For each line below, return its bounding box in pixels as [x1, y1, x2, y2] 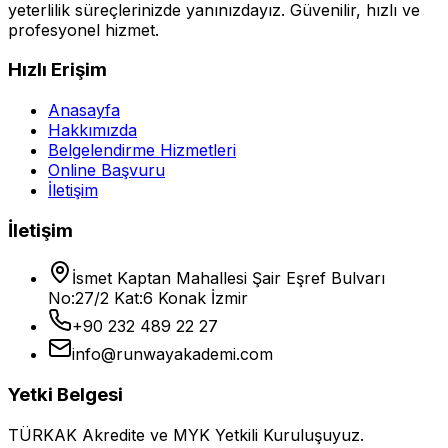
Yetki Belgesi [8, 383, 123, 407]
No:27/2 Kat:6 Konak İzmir [48, 288, 248, 309]
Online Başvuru [48, 159, 165, 180]
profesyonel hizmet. [8, 19, 159, 40]
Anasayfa [48, 99, 120, 120]
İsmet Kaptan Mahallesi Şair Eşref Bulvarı [72, 268, 385, 289]
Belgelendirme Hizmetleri [48, 139, 236, 160]
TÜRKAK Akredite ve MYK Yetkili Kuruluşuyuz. [8, 424, 364, 445]
